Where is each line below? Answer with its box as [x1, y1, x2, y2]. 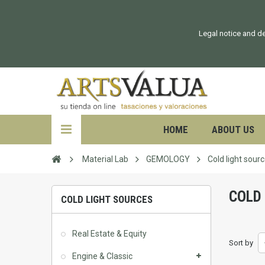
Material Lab [82, 154, 128, 164]
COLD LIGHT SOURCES [61, 193, 153, 205]
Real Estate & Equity [70, 229, 147, 238]
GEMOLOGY [146, 154, 190, 164]
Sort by [229, 238, 253, 247]
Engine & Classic [70, 251, 132, 261]
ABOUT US [211, 124, 254, 135]
